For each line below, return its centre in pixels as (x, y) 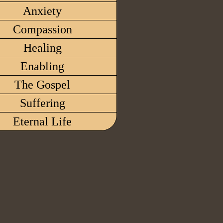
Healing (42, 48)
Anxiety (42, 11)
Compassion (42, 29)
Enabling (42, 66)
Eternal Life (42, 121)
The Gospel (42, 85)
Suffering (42, 103)
